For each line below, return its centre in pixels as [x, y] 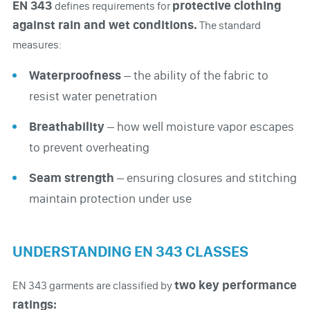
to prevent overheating [89, 147]
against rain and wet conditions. [104, 25]
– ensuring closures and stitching [207, 177]
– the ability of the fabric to [196, 75]
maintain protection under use [110, 198]
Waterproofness [76, 75]
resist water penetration [93, 96]
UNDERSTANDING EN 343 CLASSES [130, 251]
